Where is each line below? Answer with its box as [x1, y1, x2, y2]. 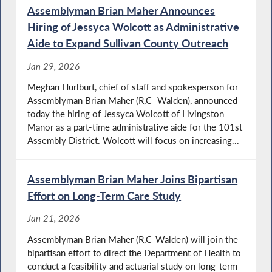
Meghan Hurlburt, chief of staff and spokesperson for [27, 81, 239, 93]
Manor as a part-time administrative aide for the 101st [27, 121, 243, 133]
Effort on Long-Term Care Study [27, 189, 182, 203]
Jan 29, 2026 [27, 60, 80, 72]
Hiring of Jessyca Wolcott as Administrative [27, 20, 240, 34]
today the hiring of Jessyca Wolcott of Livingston [27, 108, 225, 120]
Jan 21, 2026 [27, 212, 80, 224]
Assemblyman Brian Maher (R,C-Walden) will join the [27, 233, 239, 245]
